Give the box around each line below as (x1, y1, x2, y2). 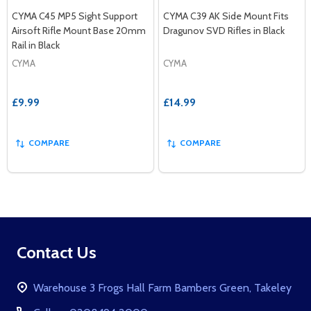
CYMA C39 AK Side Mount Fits (163, 9, 289, 22)
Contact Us (17, 242, 96, 262)
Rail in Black (12, 38, 60, 51)
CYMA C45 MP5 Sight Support (12, 9, 137, 22)
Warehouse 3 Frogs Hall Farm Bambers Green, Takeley (254, 280, 292, 294)
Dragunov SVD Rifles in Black (163, 24, 285, 37)
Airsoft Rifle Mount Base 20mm (12, 24, 146, 37)
